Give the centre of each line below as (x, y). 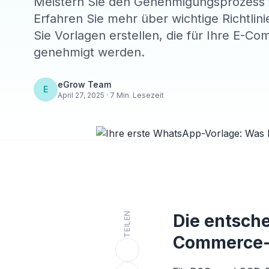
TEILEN (127, 224)
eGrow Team (84, 84)
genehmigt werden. (89, 52)
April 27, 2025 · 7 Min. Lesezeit (111, 95)
